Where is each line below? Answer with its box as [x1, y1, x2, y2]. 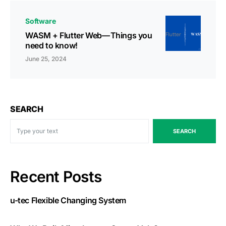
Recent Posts [10, 167, 101, 186]
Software [25, 16, 56, 25]
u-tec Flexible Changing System [10, 195, 126, 205]
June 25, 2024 [25, 54, 67, 63]
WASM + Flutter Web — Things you [25, 30, 152, 40]
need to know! [25, 40, 78, 50]
